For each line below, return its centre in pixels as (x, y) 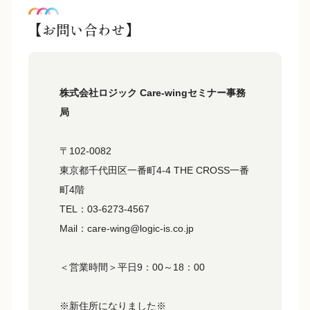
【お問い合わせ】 (84, 30)
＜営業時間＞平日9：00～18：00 (132, 267)
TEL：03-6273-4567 (104, 209)
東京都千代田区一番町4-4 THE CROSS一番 (154, 171)
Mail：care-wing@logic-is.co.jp (127, 229)
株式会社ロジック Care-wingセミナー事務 (153, 93)
